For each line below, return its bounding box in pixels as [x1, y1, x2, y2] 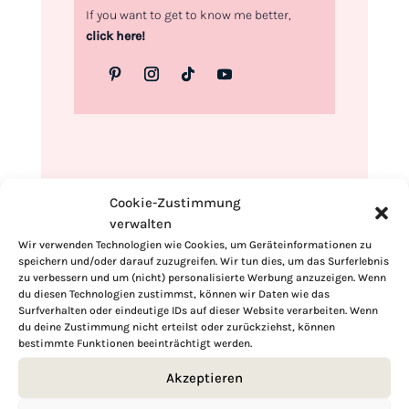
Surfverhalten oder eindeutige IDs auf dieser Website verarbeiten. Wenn [18, 303, 378, 316]
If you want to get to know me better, [85, 7, 291, 24]
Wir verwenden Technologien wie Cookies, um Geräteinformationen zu [18, 237, 372, 250]
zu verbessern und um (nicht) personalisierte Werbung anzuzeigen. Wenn [18, 270, 386, 283]
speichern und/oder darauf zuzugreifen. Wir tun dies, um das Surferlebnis [18, 254, 389, 267]
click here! [85, 28, 145, 45]
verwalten [110, 215, 172, 231]
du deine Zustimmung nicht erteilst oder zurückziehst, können [18, 320, 335, 332]
